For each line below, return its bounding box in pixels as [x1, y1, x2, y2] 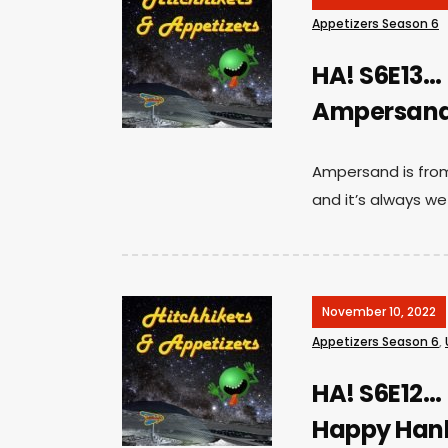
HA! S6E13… [312, 58, 441, 92]
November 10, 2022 [322, 302, 436, 320]
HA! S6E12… [312, 376, 441, 410]
